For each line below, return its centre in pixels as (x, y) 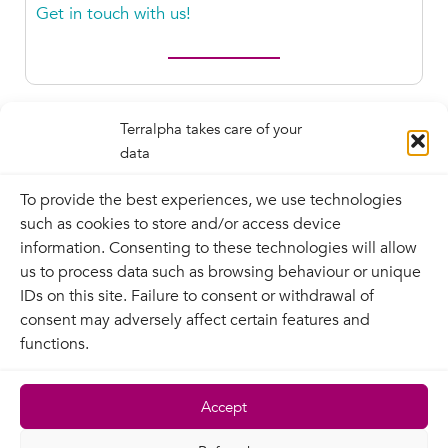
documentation (300, 433)
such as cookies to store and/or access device (180, 224)
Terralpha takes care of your (211, 129)
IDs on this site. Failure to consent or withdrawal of (197, 296)
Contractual (288, 409)
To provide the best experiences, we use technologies (211, 200)
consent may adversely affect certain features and (195, 320)
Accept (224, 406)
